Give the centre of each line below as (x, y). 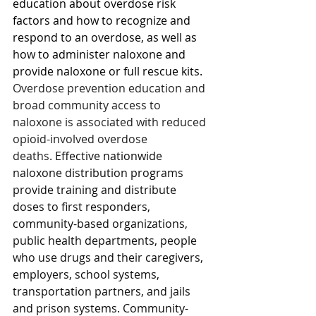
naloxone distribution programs (99, 173)
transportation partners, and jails (103, 292)
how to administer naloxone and (101, 55)
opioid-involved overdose (81, 139)
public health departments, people (106, 241)
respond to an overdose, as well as (106, 38)
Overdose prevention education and (110, 89)
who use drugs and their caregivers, (109, 258)
